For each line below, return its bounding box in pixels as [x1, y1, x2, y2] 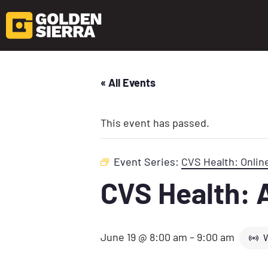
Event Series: [114, 154, 181, 168]
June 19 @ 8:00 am [100, 230, 187, 243]
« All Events [100, 75, 156, 89]
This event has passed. [100, 115, 209, 129]
